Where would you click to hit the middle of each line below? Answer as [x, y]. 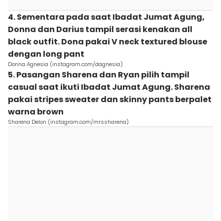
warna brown [36, 112]
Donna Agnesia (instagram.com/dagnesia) [65, 64]
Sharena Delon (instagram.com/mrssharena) [68, 122]
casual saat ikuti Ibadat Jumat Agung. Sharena [109, 87]
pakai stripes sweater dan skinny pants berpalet [110, 99]
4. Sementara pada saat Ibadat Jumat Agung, [106, 17]
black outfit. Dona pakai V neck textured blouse [108, 42]
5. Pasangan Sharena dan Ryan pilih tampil [99, 75]
